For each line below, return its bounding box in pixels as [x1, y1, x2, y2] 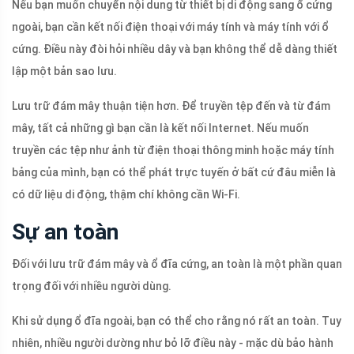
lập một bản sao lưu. [12, 65, 117, 78]
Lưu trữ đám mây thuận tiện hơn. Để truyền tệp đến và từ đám [12, 100, 330, 113]
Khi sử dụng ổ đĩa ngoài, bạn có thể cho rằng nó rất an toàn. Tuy [12, 314, 341, 328]
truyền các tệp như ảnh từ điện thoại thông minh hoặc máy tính [12, 144, 334, 157]
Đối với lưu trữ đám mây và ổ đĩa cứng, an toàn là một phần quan [12, 258, 342, 271]
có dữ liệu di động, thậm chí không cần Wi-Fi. [12, 188, 240, 201]
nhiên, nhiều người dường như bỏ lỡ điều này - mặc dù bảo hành [12, 337, 333, 350]
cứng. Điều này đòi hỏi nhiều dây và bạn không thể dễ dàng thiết [12, 43, 337, 56]
